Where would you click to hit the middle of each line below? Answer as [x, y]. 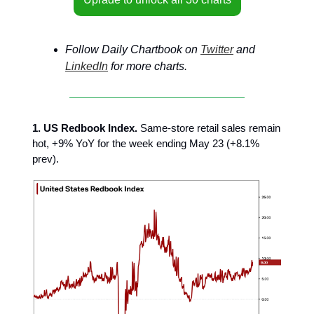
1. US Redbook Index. [85, 128]
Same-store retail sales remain [209, 128]
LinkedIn [87, 66]
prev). [46, 159]
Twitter [217, 49]
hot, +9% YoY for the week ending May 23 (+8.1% [146, 143]
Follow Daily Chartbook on [133, 49]
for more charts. [148, 66]
